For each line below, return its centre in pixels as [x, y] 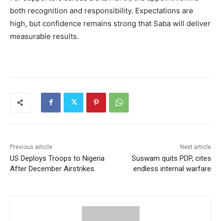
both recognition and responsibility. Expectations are [102, 10]
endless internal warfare [172, 168]
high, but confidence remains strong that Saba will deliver [110, 23]
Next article [195, 147]
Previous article [31, 147]
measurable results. [44, 36]
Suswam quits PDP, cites [171, 158]
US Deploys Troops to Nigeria [57, 158]
